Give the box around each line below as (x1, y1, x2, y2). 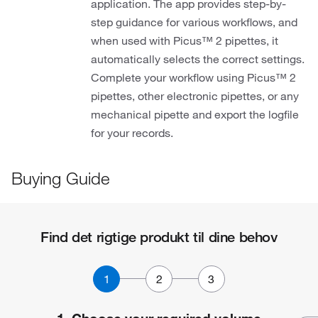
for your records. (91, 126, 173, 140)
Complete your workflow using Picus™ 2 (91, 70, 296, 84)
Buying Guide (11, 168, 109, 189)
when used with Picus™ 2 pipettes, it (91, 33, 278, 48)
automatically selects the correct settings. (91, 52, 305, 66)
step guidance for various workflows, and (91, 15, 297, 29)
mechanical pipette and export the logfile (91, 107, 299, 121)
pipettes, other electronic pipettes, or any (91, 89, 299, 103)
